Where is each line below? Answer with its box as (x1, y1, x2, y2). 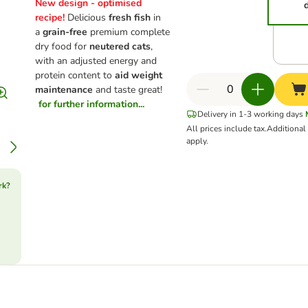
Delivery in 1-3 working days (197, 109, 304, 120)
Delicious (67, 11, 109, 24)
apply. (186, 135, 209, 146)
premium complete (90, 25, 170, 38)
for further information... (38, 98, 145, 111)
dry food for (35, 40, 90, 53)
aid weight (115, 69, 163, 82)
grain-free (43, 25, 91, 38)
